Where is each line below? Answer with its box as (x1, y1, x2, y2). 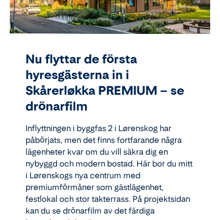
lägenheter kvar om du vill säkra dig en (26, 146, 168, 157)
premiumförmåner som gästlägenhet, (26, 182, 164, 192)
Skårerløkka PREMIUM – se (26, 83, 184, 98)
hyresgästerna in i (26, 67, 129, 82)
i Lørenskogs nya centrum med (26, 170, 140, 180)
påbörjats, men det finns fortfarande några (26, 135, 182, 145)
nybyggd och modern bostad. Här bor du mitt (26, 158, 192, 168)
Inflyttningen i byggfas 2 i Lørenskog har (26, 123, 171, 133)
